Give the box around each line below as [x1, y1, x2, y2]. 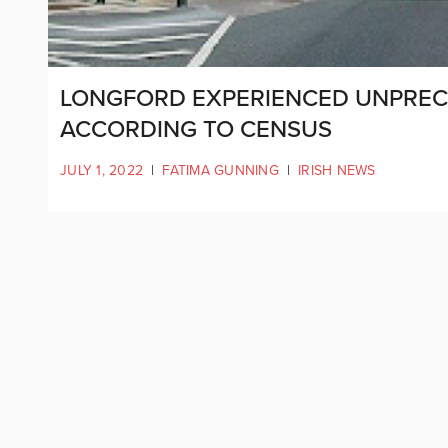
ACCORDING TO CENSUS [60, 115, 332, 144]
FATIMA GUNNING [162, 162, 279, 179]
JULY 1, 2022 [60, 162, 143, 179]
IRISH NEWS [298, 162, 376, 179]
